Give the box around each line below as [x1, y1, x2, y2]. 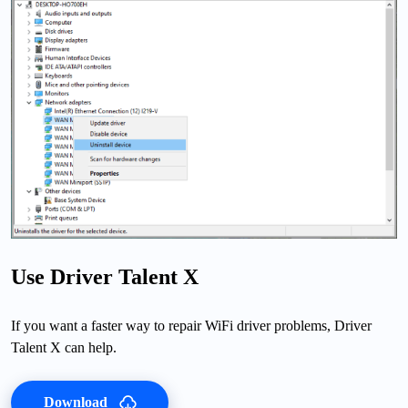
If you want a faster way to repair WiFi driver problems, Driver [11, 317, 372, 333]
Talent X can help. [11, 339, 117, 355]
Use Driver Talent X [11, 264, 199, 289]
